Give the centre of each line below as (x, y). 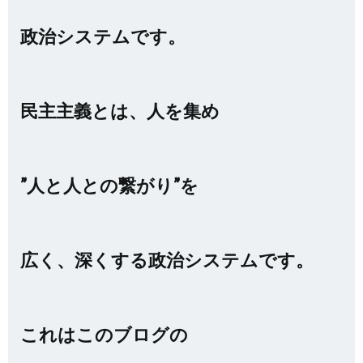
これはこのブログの (104, 334)
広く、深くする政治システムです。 (167, 260)
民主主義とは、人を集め (120, 111)
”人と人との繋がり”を (109, 185)
